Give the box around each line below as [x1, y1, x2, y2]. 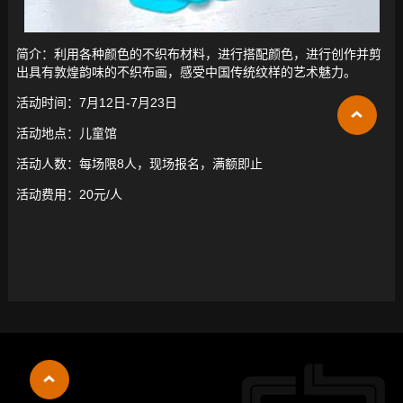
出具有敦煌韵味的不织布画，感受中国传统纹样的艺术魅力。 [15, 65, 356, 80]
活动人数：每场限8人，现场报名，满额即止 [15, 157, 263, 172]
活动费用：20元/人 [15, 187, 122, 202]
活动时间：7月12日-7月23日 [15, 95, 177, 111]
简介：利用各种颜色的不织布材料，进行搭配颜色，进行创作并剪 [15, 47, 381, 62]
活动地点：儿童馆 [15, 126, 117, 141]
